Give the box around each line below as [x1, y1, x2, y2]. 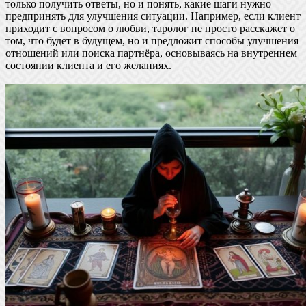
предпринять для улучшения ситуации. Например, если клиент [5, 10, 301, 22]
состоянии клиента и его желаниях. [5, 59, 171, 71]
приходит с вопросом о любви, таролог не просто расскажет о [5, 22, 295, 34]
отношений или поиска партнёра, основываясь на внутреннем [5, 46, 297, 59]
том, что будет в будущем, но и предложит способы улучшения [5, 34, 298, 46]
